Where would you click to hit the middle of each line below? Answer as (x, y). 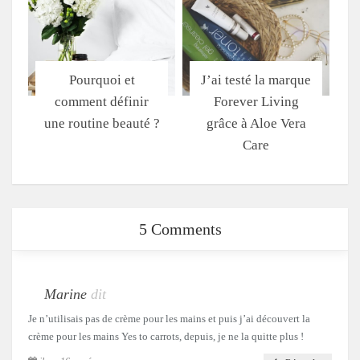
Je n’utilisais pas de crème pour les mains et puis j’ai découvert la (169, 318)
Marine (65, 294)
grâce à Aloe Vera (256, 123)
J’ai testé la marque (256, 80)
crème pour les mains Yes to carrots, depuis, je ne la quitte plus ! (166, 336)
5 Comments (180, 229)
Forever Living (256, 101)
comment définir (102, 101)
